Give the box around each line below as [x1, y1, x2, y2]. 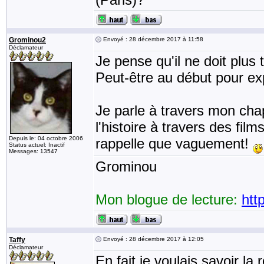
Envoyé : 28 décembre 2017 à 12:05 [101, 236, 204, 242]
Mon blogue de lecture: [95, 192, 242, 207]
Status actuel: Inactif [9, 141, 65, 148]
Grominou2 [9, 36, 46, 44]
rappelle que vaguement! [95, 136, 253, 151]
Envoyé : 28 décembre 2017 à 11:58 [101, 36, 203, 42]
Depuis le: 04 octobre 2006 [9, 135, 83, 141]
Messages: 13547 [9, 148, 58, 154]
